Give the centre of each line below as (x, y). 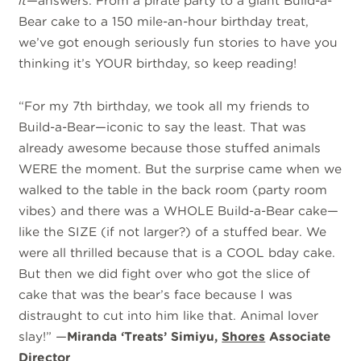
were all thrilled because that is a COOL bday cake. (177, 252)
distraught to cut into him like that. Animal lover (169, 315)
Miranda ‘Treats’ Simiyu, (145, 336)
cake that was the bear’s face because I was (156, 294)
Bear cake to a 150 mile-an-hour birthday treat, (164, 22)
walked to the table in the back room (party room (173, 189)
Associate (299, 336)
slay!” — (43, 336)
